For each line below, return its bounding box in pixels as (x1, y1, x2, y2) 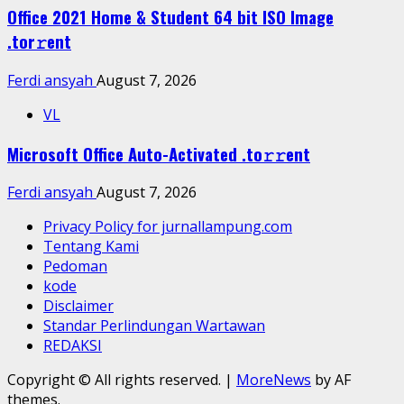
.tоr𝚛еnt (7, 29, 71, 54)
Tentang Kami (43, 236, 139, 257)
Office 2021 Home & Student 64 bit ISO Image (7, 5, 334, 30)
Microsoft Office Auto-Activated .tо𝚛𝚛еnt (7, 141, 310, 166)
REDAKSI (43, 335, 102, 356)
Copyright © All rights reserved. (7, 370, 225, 390)
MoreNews (236, 370, 311, 390)
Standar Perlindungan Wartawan (43, 316, 265, 336)
